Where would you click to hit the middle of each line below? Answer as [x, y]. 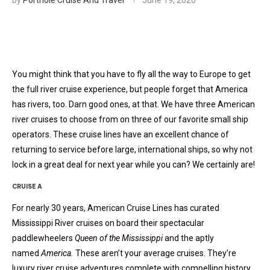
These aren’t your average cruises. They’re [156, 253]
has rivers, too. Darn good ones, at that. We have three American [133, 105]
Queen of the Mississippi [120, 238]
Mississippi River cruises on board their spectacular [108, 223]
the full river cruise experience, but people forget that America [130, 89]
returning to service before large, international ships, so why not [132, 150]
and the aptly [189, 238]
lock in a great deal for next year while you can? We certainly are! [134, 165]
